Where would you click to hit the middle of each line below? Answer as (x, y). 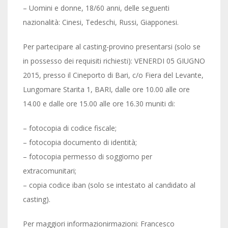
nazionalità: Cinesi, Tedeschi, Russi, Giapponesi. (101, 22)
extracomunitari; (50, 171)
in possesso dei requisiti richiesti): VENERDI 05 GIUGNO (114, 61)
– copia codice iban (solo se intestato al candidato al (109, 185)
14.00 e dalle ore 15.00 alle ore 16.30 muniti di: (99, 104)
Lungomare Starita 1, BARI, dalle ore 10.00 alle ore (106, 89)
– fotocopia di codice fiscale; (70, 128)
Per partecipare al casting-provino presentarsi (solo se (112, 47)
